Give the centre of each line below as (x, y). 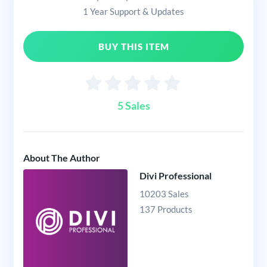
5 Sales (133, 106)
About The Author (61, 158)
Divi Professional (176, 175)
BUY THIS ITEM (133, 47)
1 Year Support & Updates (133, 12)
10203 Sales (164, 194)
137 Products (166, 209)
